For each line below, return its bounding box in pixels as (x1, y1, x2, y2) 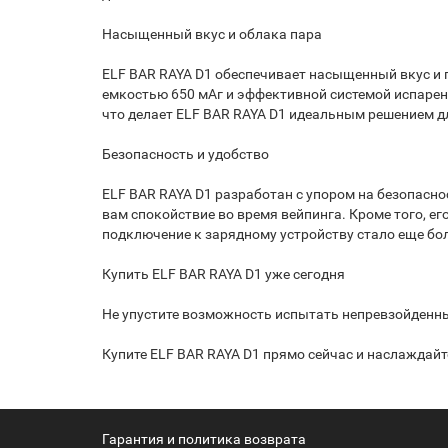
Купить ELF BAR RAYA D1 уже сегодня (102, 265, 345, 282)
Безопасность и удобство (102, 145, 269, 162)
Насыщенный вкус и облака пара (102, 25, 322, 42)
